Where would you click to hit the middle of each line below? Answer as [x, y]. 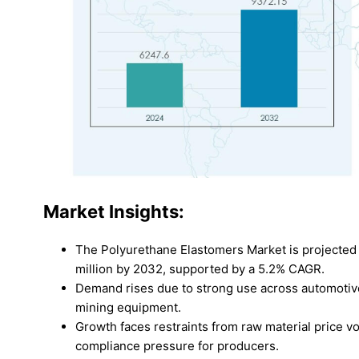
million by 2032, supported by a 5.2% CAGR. [200, 269]
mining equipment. [128, 308]
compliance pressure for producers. [177, 346]
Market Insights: [114, 212]
